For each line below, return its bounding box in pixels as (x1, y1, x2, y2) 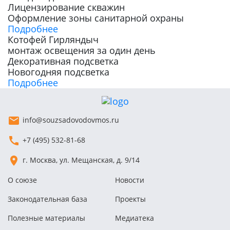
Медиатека (115, 213, 154, 223)
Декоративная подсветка (8, 55, 119, 67)
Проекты (115, 194, 146, 204)
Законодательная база (8, 194, 87, 204)
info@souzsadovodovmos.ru (23, 115, 119, 125)
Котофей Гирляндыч (8, 33, 99, 46)
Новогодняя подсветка (8, 66, 109, 78)
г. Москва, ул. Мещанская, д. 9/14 (23, 155, 140, 165)
